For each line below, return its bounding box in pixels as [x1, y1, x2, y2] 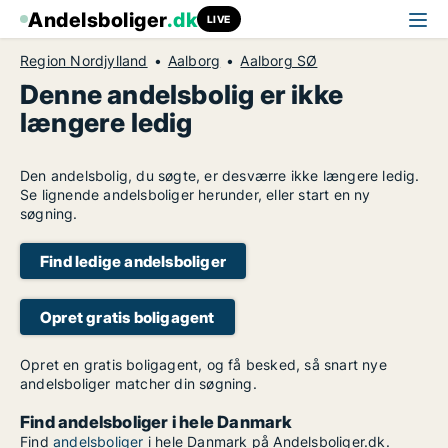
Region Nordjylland [20, 52, 148, 69]
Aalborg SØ [240, 52, 318, 69]
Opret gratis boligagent [40, 307, 215, 327]
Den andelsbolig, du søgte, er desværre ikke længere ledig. [20, 167, 420, 184]
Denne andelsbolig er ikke [20, 79, 344, 110]
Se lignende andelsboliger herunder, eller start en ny [20, 186, 371, 203]
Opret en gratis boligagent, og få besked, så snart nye [20, 356, 387, 373]
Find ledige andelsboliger [40, 251, 226, 271]
